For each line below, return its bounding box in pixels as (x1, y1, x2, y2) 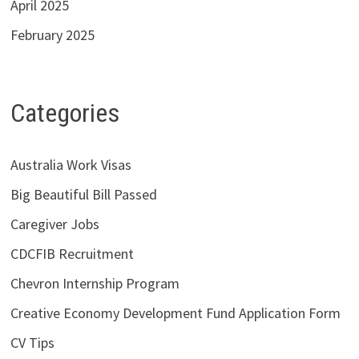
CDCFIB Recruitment (10, 244, 134, 264)
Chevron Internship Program (10, 274, 179, 293)
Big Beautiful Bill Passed (10, 185, 157, 204)
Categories (10, 98, 119, 129)
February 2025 (10, 26, 95, 45)
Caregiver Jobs (10, 215, 99, 234)
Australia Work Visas (10, 155, 131, 175)
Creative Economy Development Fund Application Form (10, 304, 341, 323)
